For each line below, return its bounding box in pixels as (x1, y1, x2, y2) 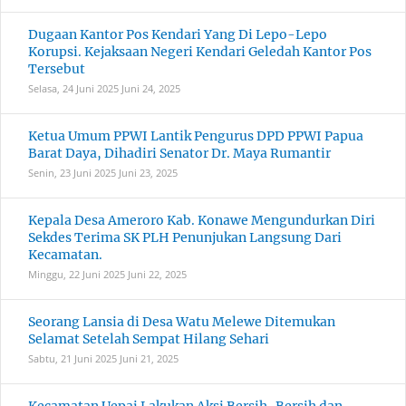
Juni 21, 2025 (120, 352, 179, 365)
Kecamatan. (28, 246, 102, 263)
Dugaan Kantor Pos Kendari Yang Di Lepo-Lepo (28, 26, 327, 43)
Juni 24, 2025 (121, 82, 180, 95)
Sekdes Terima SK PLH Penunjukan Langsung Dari (28, 229, 342, 246)
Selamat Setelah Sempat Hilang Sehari (28, 331, 269, 347)
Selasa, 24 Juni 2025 (28, 82, 119, 95)
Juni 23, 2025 (119, 166, 178, 179)
